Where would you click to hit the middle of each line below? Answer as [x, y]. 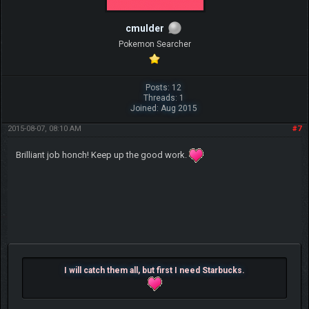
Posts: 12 [164, 87]
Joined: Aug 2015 [163, 108]
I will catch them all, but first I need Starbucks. [154, 270]
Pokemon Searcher [154, 44]
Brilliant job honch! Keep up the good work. [102, 154]
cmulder [145, 28]
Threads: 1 [163, 98]
